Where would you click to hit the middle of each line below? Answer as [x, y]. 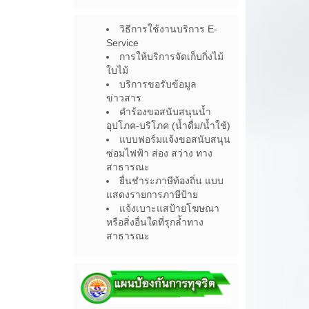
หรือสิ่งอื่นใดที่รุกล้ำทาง [155, 222]
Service [123, 43]
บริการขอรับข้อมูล [158, 84]
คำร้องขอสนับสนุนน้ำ [166, 112]
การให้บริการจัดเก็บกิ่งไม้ [172, 57]
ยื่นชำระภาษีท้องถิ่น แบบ [172, 181]
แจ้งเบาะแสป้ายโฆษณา [170, 209]
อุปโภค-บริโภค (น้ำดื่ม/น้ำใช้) [169, 126]
